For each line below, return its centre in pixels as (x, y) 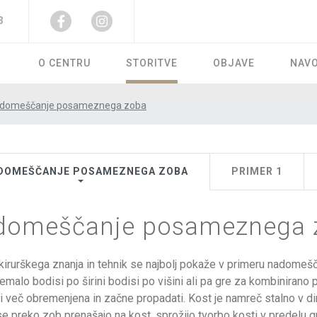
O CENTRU (65, 63)
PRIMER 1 (257, 171)
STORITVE (152, 63)
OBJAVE (234, 63)
